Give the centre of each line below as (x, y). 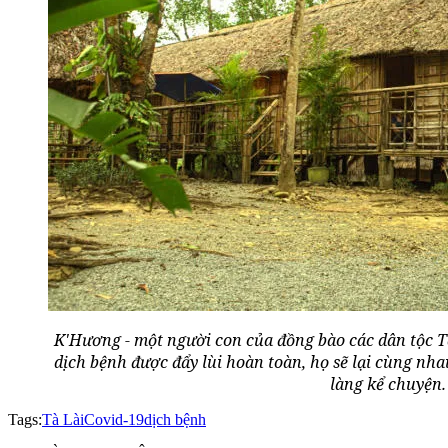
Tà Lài (63, 420)
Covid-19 (114, 420)
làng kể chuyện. (388, 384)
